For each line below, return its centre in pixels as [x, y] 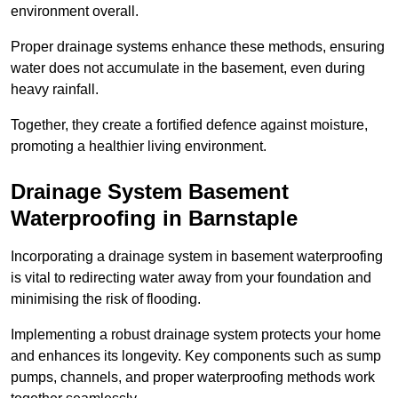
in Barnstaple [227, 219]
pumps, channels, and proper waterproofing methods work [193, 378]
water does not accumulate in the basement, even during [188, 68]
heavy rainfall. [55, 90]
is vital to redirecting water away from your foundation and [191, 278]
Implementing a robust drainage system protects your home [196, 335]
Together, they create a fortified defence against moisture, [189, 125]
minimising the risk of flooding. [106, 299]
